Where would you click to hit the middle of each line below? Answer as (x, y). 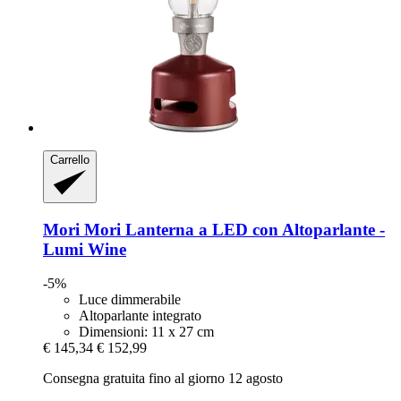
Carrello (70, 160)
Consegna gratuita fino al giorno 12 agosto (163, 379)
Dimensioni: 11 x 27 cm (146, 332)
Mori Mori (82, 229)
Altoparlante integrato (140, 316)
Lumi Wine (85, 249)
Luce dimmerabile (130, 300)
